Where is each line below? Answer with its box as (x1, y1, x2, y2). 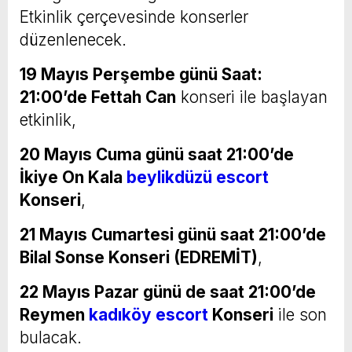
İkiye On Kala (20, 167, 126, 187)
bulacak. (20, 327, 82, 347)
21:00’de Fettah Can (20, 86, 176, 107)
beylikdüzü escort (126, 167, 269, 187)
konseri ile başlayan (176, 86, 328, 107)
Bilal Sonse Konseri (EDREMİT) (20, 247, 258, 267)
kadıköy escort (89, 304, 208, 324)
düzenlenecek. (20, 29, 126, 49)
